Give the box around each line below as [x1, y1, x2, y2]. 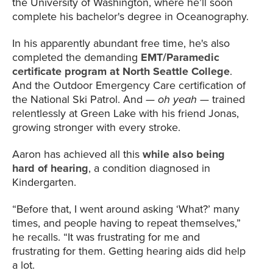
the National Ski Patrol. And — [12, 93, 158, 107]
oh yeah [158, 93, 197, 107]
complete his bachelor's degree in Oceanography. [12, 10, 249, 24]
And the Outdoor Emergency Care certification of [12, 79, 246, 93]
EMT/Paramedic [141, 51, 219, 65]
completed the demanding [12, 51, 141, 65]
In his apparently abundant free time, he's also [12, 37, 230, 51]
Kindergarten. [12, 175, 76, 190]
